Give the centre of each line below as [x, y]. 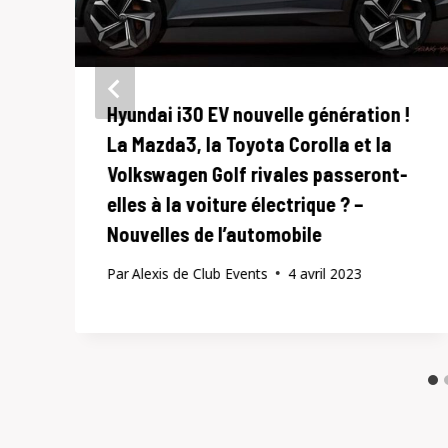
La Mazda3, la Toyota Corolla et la [249, 144]
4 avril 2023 [325, 273]
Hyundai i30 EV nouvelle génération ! [259, 114]
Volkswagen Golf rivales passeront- [257, 174]
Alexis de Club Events [200, 273]
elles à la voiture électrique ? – [235, 204]
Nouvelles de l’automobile [214, 234]
